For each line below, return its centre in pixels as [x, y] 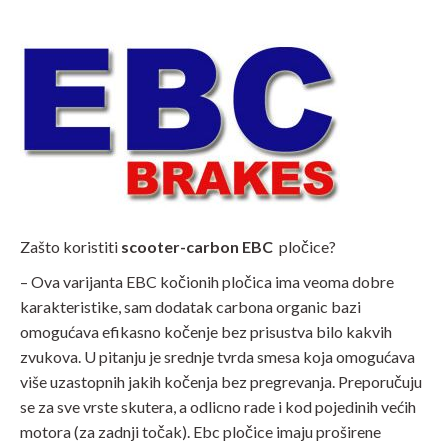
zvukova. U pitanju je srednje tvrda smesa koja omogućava [217, 356]
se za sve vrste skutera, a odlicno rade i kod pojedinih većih [218, 406]
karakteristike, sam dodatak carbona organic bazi [190, 306]
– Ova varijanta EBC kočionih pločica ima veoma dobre [207, 281]
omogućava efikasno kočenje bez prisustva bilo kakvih [206, 331]
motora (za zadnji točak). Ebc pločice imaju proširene [200, 431]
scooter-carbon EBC [197, 246]
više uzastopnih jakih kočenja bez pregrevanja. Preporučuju [221, 381]
